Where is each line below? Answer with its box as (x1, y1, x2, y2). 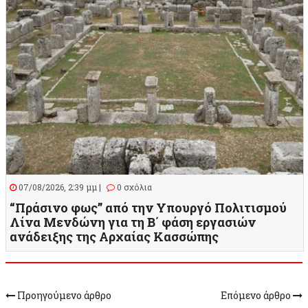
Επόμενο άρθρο (221, 288, 293, 302)
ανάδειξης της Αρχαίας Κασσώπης (10, 228, 219, 245)
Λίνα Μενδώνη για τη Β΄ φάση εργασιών (10, 213, 256, 230)
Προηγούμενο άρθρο (15, 288, 111, 302)
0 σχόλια (115, 181, 152, 192)
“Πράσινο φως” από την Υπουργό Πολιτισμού (10, 199, 287, 216)
